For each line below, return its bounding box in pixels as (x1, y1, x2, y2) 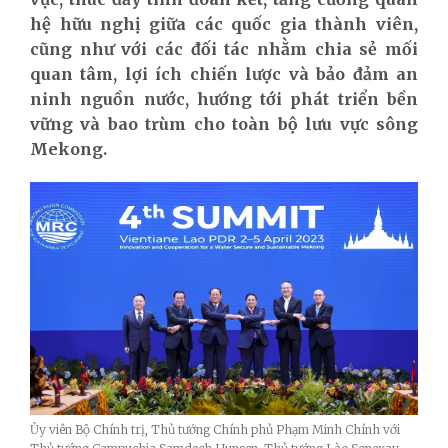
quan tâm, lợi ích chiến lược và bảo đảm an (30, 63, 418, 84)
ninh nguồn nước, (30, 88, 197, 109)
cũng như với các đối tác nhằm (30, 38, 315, 59)
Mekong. (30, 138, 107, 159)
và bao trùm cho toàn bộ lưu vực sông (73, 113, 418, 134)
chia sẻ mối (314, 38, 419, 59)
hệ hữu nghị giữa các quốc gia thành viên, (30, 13, 418, 34)
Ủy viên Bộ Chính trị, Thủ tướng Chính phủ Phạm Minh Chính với (30, 422, 400, 438)
